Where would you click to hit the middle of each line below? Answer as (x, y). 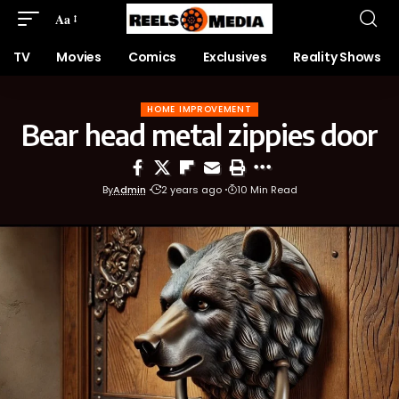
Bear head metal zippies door (199, 134)
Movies (79, 57)
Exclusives (235, 57)
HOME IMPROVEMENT (199, 109)
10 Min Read (267, 190)
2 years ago (191, 190)
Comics (152, 57)
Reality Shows (337, 57)
